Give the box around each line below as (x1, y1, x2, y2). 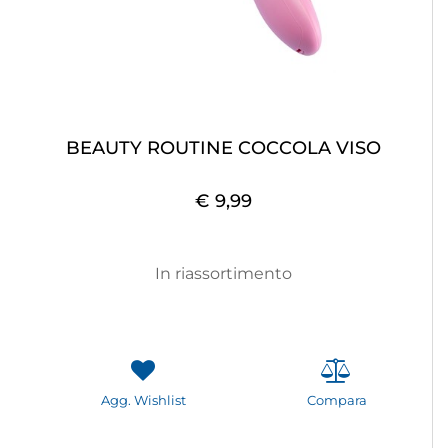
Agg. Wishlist (100, 391, 186, 408)
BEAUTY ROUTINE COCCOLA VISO (66, 136, 381, 159)
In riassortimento (155, 263, 292, 283)
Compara (306, 391, 367, 408)
